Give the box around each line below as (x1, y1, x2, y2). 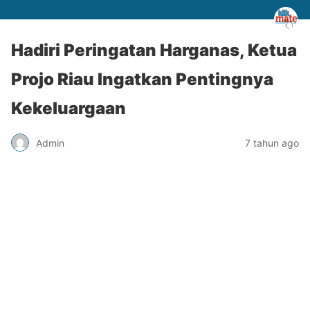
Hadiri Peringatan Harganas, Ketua (11, 40, 297, 60)
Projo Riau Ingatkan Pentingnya (11, 69, 273, 89)
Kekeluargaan (11, 98, 126, 118)
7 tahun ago (245, 136, 299, 149)
